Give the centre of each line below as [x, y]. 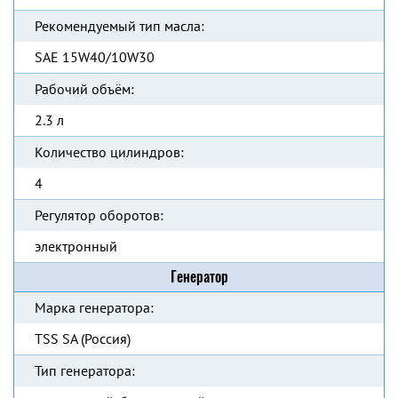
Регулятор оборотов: [99, 215]
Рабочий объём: [84, 89]
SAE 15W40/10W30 [95, 57]
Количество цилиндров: [109, 152]
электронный [76, 246]
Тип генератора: [85, 370]
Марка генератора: [94, 307]
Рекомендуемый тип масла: [119, 26]
